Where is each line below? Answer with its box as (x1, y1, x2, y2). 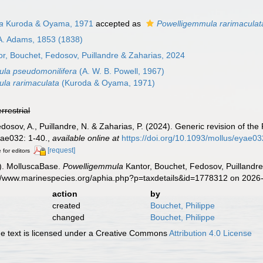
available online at (52, 133, 120, 143)
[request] (48, 146, 76, 154)
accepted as (93, 19, 144, 28)
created (52, 200, 80, 210)
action (52, 188, 77, 198)
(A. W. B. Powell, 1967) (77, 66, 165, 76)
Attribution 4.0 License (169, 228, 252, 238)
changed (52, 212, 85, 222)
